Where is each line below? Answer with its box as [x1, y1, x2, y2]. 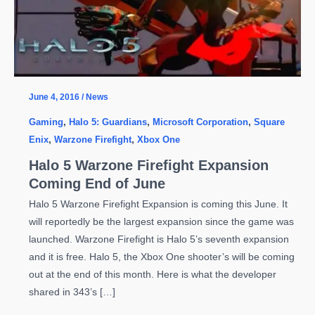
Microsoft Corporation [152, 116, 248, 127]
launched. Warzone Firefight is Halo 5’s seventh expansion [28, 233, 289, 245]
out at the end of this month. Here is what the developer [28, 269, 276, 280]
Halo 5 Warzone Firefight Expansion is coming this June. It [28, 198, 288, 210]
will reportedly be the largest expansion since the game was [28, 216, 294, 227]
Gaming [28, 116, 63, 127]
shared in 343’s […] [28, 286, 115, 297]
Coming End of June [28, 175, 165, 191]
